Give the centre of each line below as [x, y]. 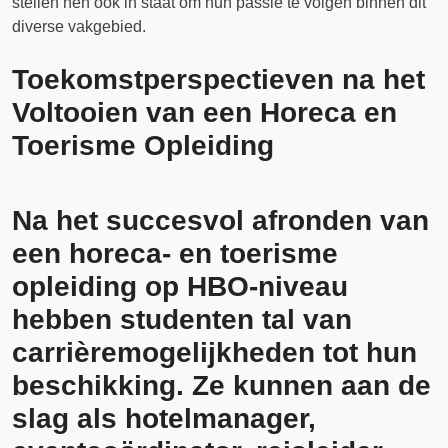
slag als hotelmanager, [164, 418]
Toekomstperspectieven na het [218, 79]
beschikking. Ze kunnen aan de [221, 385]
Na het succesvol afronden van [220, 220]
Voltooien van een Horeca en [204, 112]
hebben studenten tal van [182, 319]
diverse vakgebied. [79, 26]
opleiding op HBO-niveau [180, 286]
